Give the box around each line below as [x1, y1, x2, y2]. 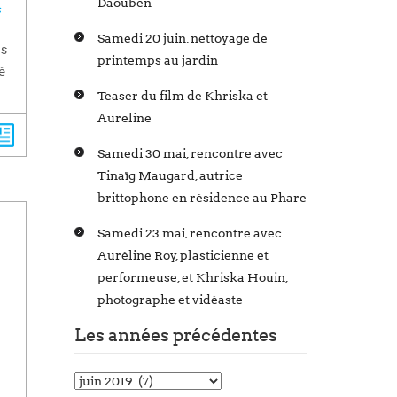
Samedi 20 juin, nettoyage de [97, 31, 268, 46]
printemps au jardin [97, 53, 218, 68]
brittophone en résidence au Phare [97, 191, 307, 206]
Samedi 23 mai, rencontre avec [97, 226, 282, 241]
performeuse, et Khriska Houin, [97, 270, 288, 285]
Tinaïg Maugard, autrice [97, 168, 243, 183]
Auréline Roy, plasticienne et [97, 248, 269, 263]
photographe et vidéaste [97, 292, 243, 307]
